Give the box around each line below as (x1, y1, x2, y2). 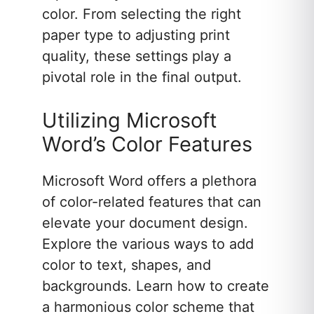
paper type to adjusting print (42, 27, 230, 44)
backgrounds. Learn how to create (42, 278, 269, 295)
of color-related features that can (42, 193, 261, 211)
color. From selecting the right (42, 6, 241, 23)
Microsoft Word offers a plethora (42, 172, 257, 190)
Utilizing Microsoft (42, 108, 217, 133)
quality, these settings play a (42, 48, 231, 65)
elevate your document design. (42, 214, 248, 232)
